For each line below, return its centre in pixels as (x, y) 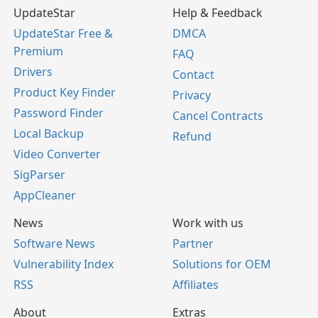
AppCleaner (45, 195)
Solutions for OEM (222, 264)
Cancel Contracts (218, 116)
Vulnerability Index (64, 264)
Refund (192, 136)
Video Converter (57, 154)
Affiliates (196, 285)
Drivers (33, 72)
